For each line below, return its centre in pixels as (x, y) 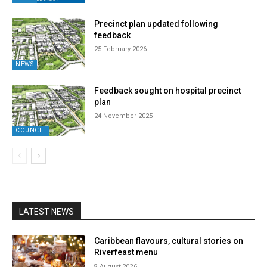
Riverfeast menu (126, 252)
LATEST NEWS (46, 212)
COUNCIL (30, 131)
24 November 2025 (124, 116)
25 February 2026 (121, 49)
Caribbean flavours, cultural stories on (169, 241)
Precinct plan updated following (156, 24)
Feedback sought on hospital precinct (168, 90)
